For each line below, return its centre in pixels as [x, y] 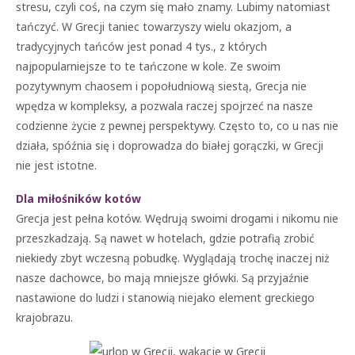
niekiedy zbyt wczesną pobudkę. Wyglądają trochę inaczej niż [173, 258]
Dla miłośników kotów [78, 198]
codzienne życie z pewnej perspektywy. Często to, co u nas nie [177, 126]
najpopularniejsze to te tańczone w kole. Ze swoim [148, 66]
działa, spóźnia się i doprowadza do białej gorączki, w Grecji [170, 145]
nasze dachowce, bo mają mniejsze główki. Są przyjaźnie [162, 278]
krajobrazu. [44, 317]
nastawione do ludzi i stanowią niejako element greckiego [165, 298]
